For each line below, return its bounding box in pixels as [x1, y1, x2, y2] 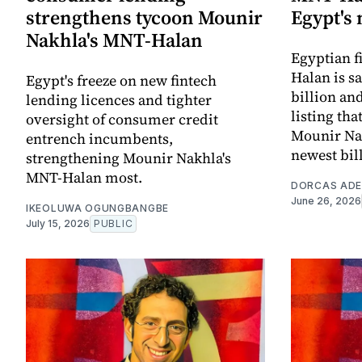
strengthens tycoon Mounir [26, 4, 263, 32]
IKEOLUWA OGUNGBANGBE [26, 202, 169, 215]
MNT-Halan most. [26, 167, 142, 188]
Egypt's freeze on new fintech [26, 70, 217, 91]
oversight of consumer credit [26, 109, 218, 130]
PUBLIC [94, 217, 133, 230]
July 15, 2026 [26, 217, 90, 230]
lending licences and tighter [26, 90, 212, 111]
